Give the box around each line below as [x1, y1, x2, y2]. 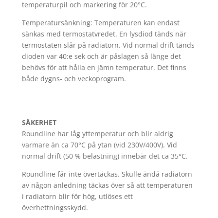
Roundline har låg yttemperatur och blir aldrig [21, 129, 173, 138]
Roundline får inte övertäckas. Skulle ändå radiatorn [21, 169, 192, 179]
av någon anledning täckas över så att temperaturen [21, 181, 193, 190]
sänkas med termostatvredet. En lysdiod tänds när [21, 29, 186, 38]
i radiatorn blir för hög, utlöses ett [21, 192, 133, 201]
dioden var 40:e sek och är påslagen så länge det [21, 52, 181, 61]
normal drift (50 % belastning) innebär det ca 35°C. [21, 151, 188, 161]
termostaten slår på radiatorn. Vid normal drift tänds [21, 40, 195, 50]
